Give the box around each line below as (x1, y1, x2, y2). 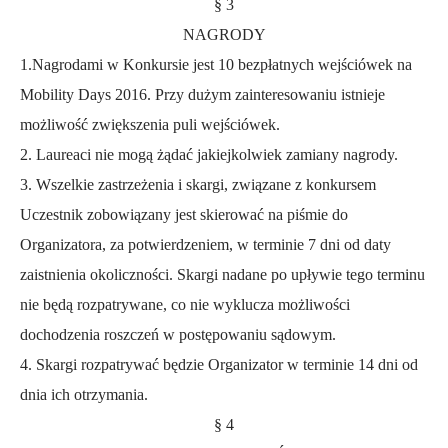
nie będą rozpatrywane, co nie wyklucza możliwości (20, 296, 350, 314)
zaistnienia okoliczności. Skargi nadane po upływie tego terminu (20, 266, 425, 284)
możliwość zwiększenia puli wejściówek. (20, 116, 280, 134)
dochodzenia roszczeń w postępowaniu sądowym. (20, 326, 336, 344)
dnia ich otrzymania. (20, 386, 148, 404)
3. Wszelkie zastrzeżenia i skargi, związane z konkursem (20, 176, 376, 194)
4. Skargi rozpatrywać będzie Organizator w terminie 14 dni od (20, 356, 418, 374)
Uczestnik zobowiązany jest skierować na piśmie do (20, 206, 348, 224)
